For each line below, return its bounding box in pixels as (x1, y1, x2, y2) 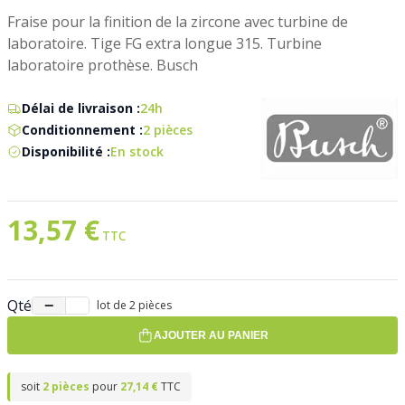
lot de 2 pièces (97, 297, 172, 313)
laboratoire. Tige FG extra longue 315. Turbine (7, 33, 322, 53)
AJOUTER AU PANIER (153, 328, 268, 342)
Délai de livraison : (22, 99, 140, 117)
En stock (110, 142, 164, 160)
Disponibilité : (22, 142, 110, 160)
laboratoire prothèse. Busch (7, 54, 198, 75)
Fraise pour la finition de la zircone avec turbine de (7, 11, 348, 32)
